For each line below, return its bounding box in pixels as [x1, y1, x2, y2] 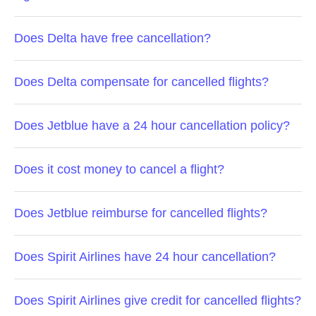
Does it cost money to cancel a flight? [14, 162, 224, 176]
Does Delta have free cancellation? [14, 31, 211, 45]
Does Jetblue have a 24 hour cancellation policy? [14, 119, 290, 133]
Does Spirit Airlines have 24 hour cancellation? [14, 250, 276, 264]
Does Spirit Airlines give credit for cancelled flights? [14, 293, 301, 308]
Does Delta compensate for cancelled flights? [14, 75, 269, 89]
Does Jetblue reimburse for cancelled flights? [14, 206, 267, 220]
